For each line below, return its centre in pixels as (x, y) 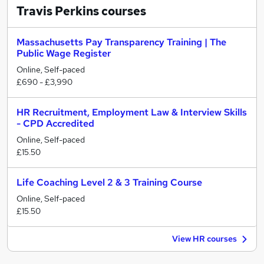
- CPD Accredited (55, 123)
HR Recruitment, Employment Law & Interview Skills (132, 112)
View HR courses (204, 239)
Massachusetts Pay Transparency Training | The (121, 42)
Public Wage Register (64, 53)
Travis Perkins (58, 11)
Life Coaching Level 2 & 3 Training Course (109, 182)
